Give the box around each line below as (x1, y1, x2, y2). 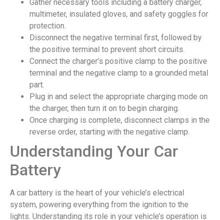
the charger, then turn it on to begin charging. (29, 104, 179, 113)
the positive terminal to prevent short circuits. (29, 45, 185, 55)
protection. (29, 21, 66, 31)
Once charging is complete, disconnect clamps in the (29, 115, 210, 125)
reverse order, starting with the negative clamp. (29, 127, 190, 137)
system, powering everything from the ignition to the (10, 200, 189, 210)
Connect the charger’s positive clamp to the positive (29, 56, 207, 66)
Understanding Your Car (10, 142, 178, 161)
